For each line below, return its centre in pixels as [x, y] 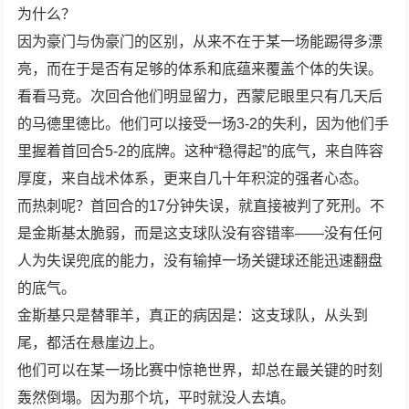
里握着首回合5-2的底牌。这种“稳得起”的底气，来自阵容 [201, 151]
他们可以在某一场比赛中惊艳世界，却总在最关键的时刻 [200, 370]
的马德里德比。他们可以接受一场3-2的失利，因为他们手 [204, 123]
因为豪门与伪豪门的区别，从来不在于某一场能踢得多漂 [200, 41]
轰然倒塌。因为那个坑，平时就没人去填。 [157, 397]
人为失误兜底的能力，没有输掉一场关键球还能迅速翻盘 [200, 260]
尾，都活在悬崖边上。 [91, 342]
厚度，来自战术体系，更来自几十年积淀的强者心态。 [193, 178]
